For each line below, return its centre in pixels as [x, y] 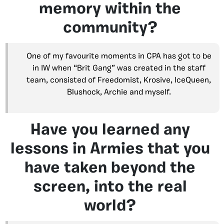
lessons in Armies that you [110, 149]
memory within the [110, 9]
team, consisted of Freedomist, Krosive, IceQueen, [119, 80]
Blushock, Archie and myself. [119, 92]
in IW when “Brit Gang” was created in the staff [119, 68]
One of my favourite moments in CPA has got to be [119, 56]
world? [110, 206]
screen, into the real [110, 187]
